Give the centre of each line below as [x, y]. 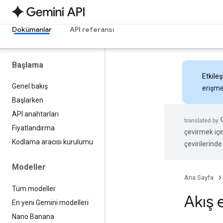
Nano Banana [33, 216]
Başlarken [28, 100]
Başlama [28, 65]
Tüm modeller [34, 188]
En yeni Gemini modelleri [50, 202]
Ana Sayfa [199, 177]
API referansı [92, 29]
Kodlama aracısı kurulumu [53, 142]
